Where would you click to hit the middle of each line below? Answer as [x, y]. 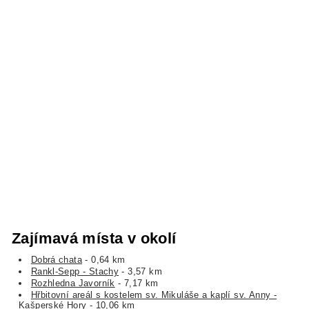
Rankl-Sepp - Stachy [75, 271]
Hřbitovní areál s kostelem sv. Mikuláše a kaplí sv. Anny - [154, 295]
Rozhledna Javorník [73, 283]
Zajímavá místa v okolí [94, 239]
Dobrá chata [57, 259]
